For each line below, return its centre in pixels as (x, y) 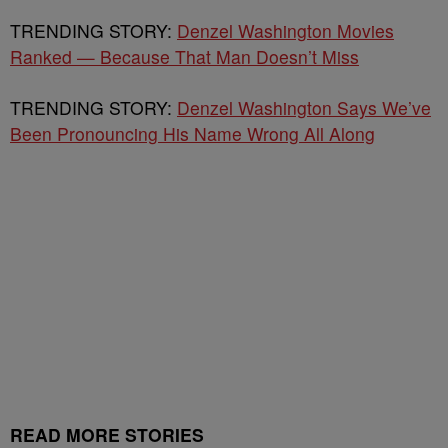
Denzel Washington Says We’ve (304, 107)
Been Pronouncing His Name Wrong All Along (192, 133)
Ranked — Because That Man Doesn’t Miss (184, 56)
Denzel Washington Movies (285, 30)
